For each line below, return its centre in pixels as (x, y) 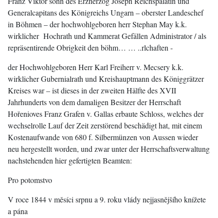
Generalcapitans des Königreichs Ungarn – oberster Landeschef (106, 12)
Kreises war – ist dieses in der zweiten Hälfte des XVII (92, 90)
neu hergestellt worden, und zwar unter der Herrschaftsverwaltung (109, 149)
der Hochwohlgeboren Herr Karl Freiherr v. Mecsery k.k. (96, 67)
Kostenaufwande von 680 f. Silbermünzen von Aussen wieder (103, 137)
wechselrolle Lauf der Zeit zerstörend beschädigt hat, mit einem (105, 125)
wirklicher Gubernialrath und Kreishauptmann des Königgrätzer (106, 79)
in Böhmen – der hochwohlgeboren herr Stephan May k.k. (97, 24)
